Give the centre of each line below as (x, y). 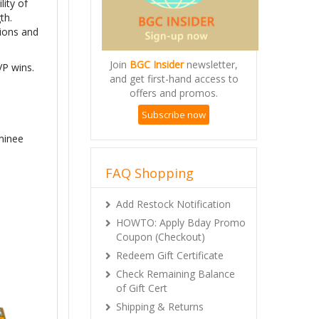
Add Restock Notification (173, 204)
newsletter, (211, 64)
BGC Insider (157, 64)
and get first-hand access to (174, 78)
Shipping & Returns (160, 306)
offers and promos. (174, 93)
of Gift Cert (142, 288)
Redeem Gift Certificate (170, 255)
